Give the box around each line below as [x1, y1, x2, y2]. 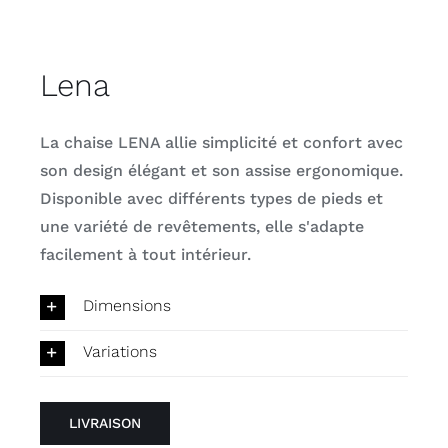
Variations [82, 342, 157, 362]
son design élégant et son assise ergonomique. [39, 160, 403, 180]
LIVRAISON [68, 414, 141, 431]
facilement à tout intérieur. [39, 244, 251, 264]
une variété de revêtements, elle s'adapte [39, 216, 364, 236]
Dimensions [82, 296, 171, 316]
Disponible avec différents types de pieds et [39, 188, 383, 208]
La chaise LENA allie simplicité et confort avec [39, 132, 403, 152]
